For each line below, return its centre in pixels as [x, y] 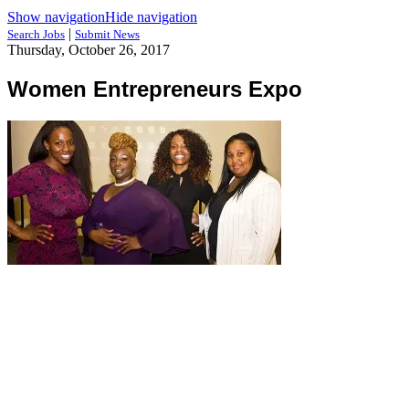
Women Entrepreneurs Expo [155, 89]
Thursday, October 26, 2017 [89, 50]
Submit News [107, 34]
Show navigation [56, 17]
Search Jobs [36, 34]
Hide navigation [151, 17]
